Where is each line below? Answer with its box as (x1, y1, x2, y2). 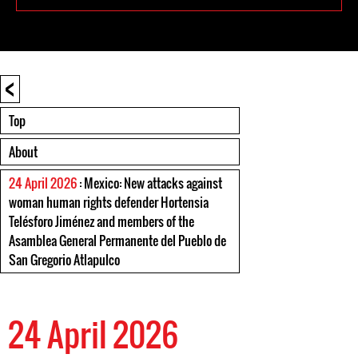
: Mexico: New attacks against (77, 173, 222, 193)
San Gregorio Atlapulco (9, 250, 120, 269)
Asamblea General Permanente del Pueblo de (9, 231, 226, 250)
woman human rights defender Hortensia (9, 193, 209, 212)
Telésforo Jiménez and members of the (9, 212, 194, 231)
